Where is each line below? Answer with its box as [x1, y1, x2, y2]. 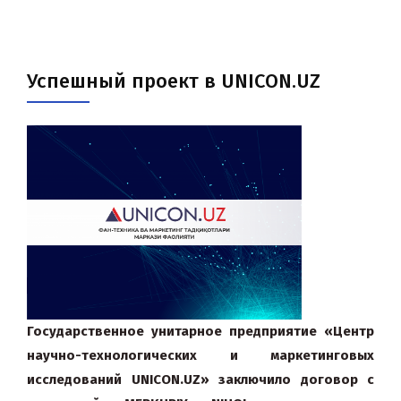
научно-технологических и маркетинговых [27, 347, 374, 364]
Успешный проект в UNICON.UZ [27, 69, 320, 93]
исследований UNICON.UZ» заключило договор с [27, 371, 374, 388]
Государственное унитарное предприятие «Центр [27, 323, 374, 340]
